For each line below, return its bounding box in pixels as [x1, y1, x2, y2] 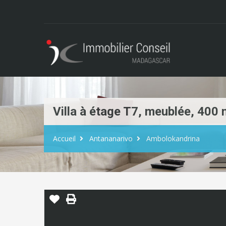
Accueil [53, 134, 76, 144]
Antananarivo [89, 134, 133, 144]
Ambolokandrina [146, 134, 200, 144]
